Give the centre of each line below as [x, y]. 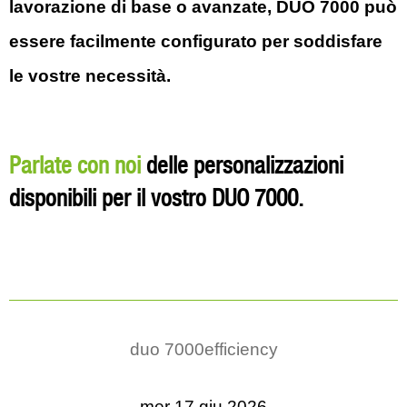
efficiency [241, 349]
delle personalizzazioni [242, 167]
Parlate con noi [75, 167]
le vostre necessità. [90, 76]
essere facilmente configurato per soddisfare [196, 41]
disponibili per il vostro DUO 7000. [156, 199]
